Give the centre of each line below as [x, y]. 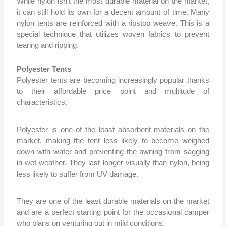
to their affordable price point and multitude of [113, 91]
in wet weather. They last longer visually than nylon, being [113, 163]
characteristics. [43, 102]
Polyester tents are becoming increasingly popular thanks [113, 80]
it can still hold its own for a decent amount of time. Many [113, 12]
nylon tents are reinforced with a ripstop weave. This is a [113, 23]
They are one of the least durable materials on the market [113, 201]
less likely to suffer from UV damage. [78, 174]
